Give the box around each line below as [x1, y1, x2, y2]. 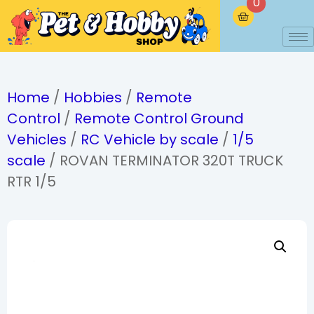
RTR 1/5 [7, 171, 56, 191]
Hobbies [64, 87, 122, 107]
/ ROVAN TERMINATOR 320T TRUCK [46, 150, 283, 170]
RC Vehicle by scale [81, 129, 219, 149]
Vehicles [7, 129, 67, 149]
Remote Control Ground [74, 108, 244, 128]
